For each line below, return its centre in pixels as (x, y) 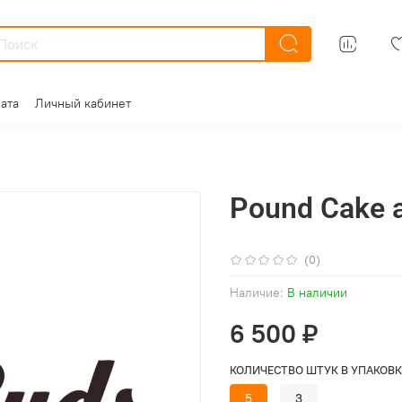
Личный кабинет (83, 103)
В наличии (317, 293)
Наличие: (257, 293)
